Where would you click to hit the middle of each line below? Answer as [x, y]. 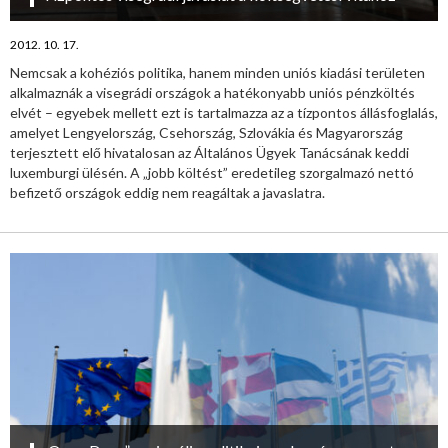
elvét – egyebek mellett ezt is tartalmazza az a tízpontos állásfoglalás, [224, 113]
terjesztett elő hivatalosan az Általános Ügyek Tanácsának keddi [209, 153]
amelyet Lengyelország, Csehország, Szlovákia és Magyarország [206, 133]
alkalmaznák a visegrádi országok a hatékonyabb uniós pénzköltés [212, 93]
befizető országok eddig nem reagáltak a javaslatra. [167, 193]
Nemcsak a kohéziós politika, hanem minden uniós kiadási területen [217, 73]
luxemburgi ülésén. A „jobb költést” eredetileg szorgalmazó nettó [212, 173]
